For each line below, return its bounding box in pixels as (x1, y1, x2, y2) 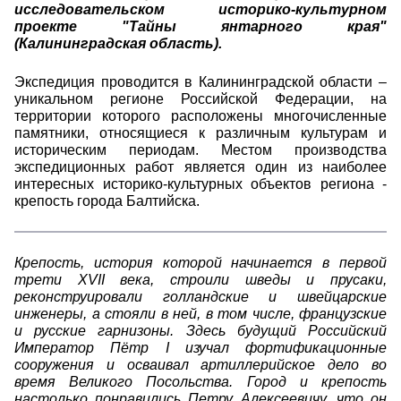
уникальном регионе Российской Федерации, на (14, 91, 387, 107)
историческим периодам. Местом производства (14, 142, 387, 158)
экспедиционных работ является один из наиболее (14, 159, 387, 175)
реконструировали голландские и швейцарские (14, 289, 387, 304)
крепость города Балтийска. (14, 193, 200, 209)
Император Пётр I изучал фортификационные (14, 340, 387, 355)
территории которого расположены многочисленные (14, 108, 387, 124)
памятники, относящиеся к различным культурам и (14, 125, 387, 141)
